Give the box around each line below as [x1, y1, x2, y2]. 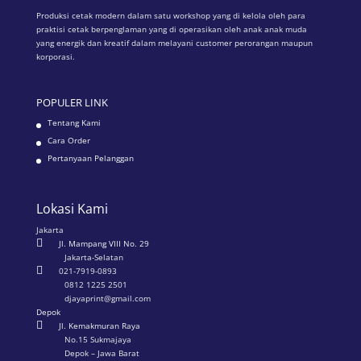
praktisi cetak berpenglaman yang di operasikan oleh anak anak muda [35, 23, 307, 35]
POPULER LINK [35, 94, 108, 110]
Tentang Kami [47, 116, 101, 128]
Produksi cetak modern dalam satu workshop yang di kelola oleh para [35, 10, 305, 22]
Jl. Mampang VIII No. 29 [56, 237, 149, 249]
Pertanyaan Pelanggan [47, 151, 134, 164]
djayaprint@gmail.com [64, 292, 151, 304]
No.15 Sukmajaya [64, 333, 131, 345]
